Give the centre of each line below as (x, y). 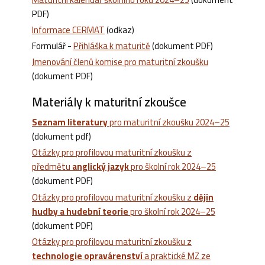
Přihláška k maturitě (112, 46)
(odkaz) (119, 30)
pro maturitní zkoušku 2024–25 (169, 122)
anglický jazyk (101, 167)
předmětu (52, 167)
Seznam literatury (70, 122)
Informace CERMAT (68, 30)
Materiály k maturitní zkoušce (109, 102)
